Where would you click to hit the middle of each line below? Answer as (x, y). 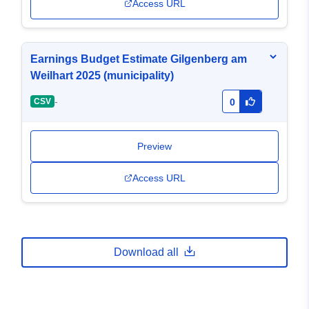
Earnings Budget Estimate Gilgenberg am (139, 59)
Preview (154, 147)
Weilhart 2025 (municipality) (102, 76)
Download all (146, 252)
